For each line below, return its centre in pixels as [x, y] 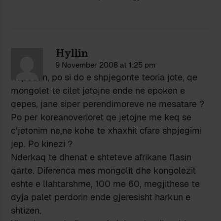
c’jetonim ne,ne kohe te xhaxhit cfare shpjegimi [107, 131]
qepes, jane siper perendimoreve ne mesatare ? [108, 104]
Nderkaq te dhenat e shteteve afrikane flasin [101, 157]
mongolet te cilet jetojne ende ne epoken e [98, 91]
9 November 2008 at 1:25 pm [106, 65]
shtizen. [26, 211]
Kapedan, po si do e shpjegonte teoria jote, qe [104, 77]
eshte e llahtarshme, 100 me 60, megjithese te [106, 184]
